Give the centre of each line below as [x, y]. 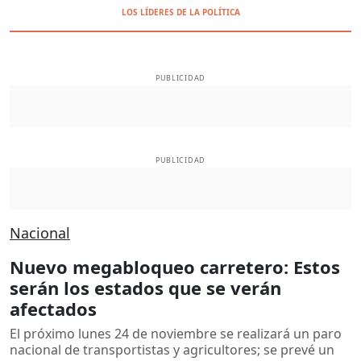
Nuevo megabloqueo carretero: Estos [175, 266]
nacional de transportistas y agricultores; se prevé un [172, 349]
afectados [53, 308]
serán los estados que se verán [145, 287]
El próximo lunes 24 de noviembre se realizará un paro [176, 333]
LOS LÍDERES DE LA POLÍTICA [180, 12]
